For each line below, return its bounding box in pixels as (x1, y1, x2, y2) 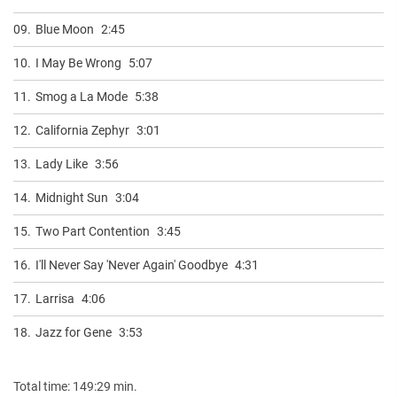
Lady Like (35, 156, 88, 171)
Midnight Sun (35, 190, 108, 205)
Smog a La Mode (35, 89, 128, 104)
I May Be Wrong (35, 55, 121, 70)
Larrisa (35, 291, 74, 306)
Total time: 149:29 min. (13, 378, 137, 393)
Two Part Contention (35, 223, 150, 238)
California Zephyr (35, 122, 129, 137)
